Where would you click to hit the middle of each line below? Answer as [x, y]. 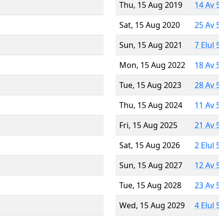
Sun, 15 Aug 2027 [151, 165]
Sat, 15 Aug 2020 [150, 25]
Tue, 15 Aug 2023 [150, 85]
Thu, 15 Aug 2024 [151, 105]
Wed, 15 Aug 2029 [152, 205]
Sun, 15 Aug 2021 [151, 45]
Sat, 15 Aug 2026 [150, 145]
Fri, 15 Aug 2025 [148, 125]
